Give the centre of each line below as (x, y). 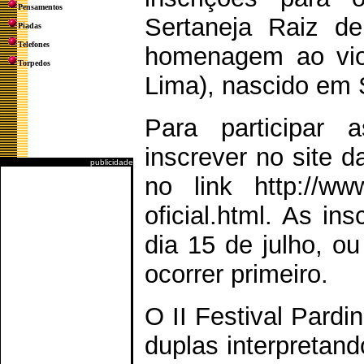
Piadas (30, 26)
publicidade (112, 162)
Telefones (34, 44)
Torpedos (34, 63)
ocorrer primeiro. (236, 274)
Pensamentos (40, 7)
